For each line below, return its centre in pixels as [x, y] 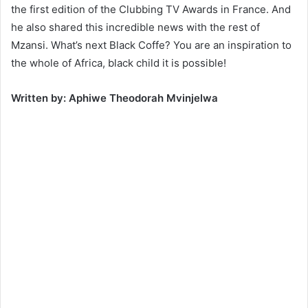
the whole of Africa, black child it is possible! [119, 63]
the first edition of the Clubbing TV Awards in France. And [151, 9]
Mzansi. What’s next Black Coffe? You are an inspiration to [151, 45]
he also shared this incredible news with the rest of [135, 27]
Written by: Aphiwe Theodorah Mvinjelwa [114, 98]
